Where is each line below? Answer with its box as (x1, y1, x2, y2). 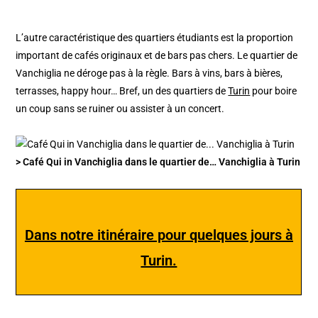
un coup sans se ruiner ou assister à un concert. (16, 103, 225, 115)
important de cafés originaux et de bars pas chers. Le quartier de (16, 50, 298, 62)
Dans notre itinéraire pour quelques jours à (24, 226, 293, 244)
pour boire (250, 85, 297, 97)
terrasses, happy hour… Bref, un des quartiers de (16, 85, 229, 97)
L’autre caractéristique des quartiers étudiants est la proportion (16, 32, 294, 44)
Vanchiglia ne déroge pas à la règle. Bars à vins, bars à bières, (16, 67, 283, 79)
